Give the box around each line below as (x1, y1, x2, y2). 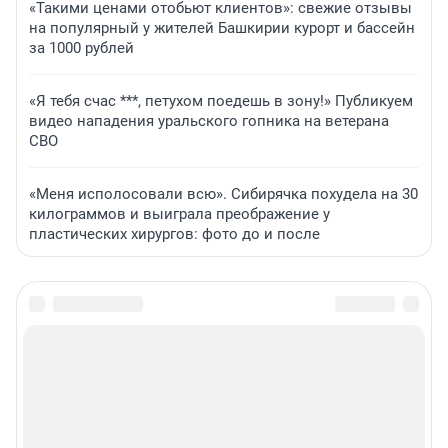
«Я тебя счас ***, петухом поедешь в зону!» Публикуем (29, 92, 413, 111)
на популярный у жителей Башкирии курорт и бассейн (29, 19, 415, 38)
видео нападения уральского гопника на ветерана (29, 112, 389, 131)
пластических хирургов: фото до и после (29, 225, 320, 244)
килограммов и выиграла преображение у (29, 205, 330, 224)
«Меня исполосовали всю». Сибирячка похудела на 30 (29, 185, 418, 204)
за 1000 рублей (29, 39, 134, 58)
